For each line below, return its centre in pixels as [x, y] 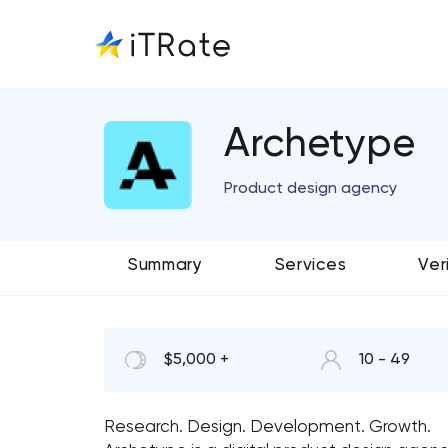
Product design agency [310, 189]
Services [310, 265]
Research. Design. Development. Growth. [267, 427]
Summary [165, 265]
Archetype [319, 145]
